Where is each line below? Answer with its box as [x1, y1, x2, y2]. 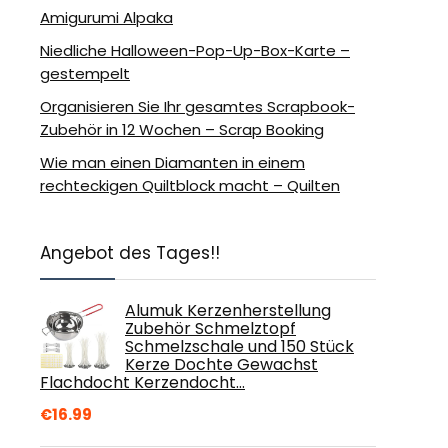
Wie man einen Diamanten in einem [40, 152, 305, 173]
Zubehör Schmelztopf [125, 317, 296, 340]
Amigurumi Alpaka [40, 7, 173, 28]
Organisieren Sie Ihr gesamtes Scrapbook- [40, 96, 355, 117]
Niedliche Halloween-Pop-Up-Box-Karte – [40, 40, 350, 61]
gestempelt [40, 63, 130, 84]
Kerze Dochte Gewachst [125, 353, 318, 376]
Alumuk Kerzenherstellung [125, 299, 331, 322]
